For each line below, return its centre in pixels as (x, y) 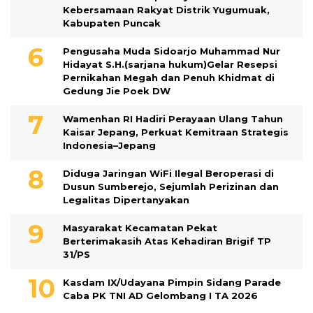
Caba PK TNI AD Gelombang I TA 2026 (160, 296)
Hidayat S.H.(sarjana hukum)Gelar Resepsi (170, 65)
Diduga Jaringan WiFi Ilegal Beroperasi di (168, 174)
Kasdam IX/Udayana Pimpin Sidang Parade (172, 283)
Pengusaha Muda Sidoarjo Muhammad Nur (172, 51)
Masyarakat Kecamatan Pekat (140, 228)
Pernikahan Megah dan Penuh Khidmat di (169, 78)
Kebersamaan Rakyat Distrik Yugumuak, (166, 10)
